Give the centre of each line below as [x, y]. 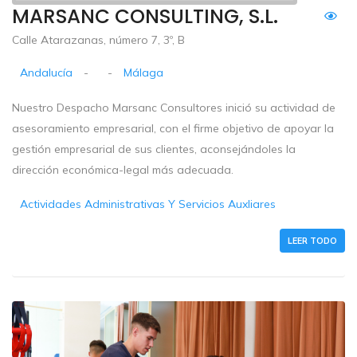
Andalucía [47, 73]
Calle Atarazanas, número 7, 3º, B [98, 40]
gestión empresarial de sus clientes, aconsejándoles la [154, 149]
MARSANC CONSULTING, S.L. [145, 17]
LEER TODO [312, 241]
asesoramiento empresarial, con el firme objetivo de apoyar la [173, 129]
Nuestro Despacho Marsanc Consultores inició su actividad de [174, 108]
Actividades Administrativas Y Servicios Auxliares [148, 204]
